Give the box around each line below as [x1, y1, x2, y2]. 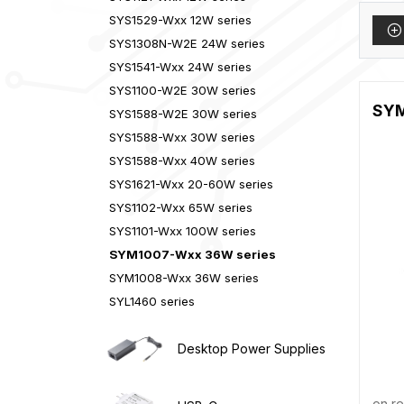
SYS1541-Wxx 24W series [109, 59, 252, 74]
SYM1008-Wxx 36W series [109, 270, 260, 285]
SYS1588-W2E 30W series [109, 106, 258, 121]
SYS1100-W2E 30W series [109, 82, 257, 97]
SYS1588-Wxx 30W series [109, 129, 256, 144]
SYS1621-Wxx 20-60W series [109, 176, 274, 191]
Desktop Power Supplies [177, 340, 326, 356]
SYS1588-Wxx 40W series [109, 152, 256, 168]
